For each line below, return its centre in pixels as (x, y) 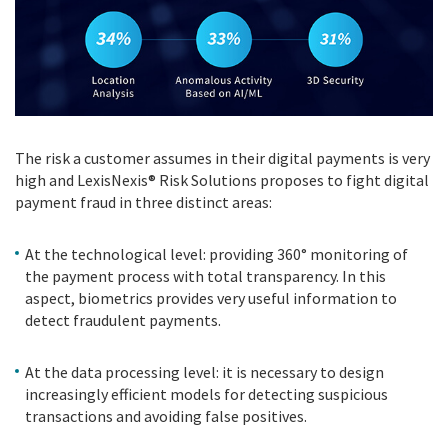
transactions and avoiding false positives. (166, 415)
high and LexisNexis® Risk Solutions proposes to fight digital (222, 179)
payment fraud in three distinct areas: (143, 201)
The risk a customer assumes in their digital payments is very (222, 157)
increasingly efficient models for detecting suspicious (206, 393)
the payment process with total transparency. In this (205, 275)
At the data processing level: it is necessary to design (204, 371)
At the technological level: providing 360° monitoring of (216, 253)
